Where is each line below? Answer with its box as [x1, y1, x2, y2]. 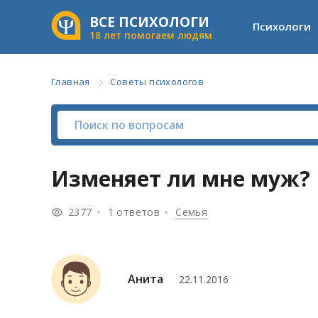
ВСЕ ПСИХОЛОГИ [89, 13, 209, 31]
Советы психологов [110, 75, 204, 88]
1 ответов [107, 205, 160, 219]
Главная [51, 75, 90, 88]
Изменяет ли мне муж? [51, 164, 310, 193]
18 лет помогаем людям [89, 29, 212, 42]
